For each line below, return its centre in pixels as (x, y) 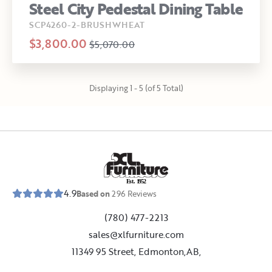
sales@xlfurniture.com (136, 234)
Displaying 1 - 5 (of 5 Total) (136, 88)
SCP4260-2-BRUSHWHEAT (87, 24)
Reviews (141, 193)
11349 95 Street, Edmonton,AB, (136, 251)
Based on (94, 193)
